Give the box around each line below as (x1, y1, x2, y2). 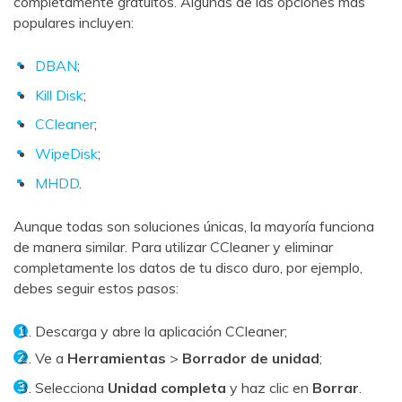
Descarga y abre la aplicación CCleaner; (35, 321, 287, 340)
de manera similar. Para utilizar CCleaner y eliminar (13, 238, 333, 257)
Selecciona (35, 379, 108, 397)
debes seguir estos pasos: (13, 279, 179, 298)
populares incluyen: (13, 13, 134, 31)
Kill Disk (35, 85, 83, 104)
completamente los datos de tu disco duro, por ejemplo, (13, 258, 363, 277)
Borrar (312, 379, 359, 397)
